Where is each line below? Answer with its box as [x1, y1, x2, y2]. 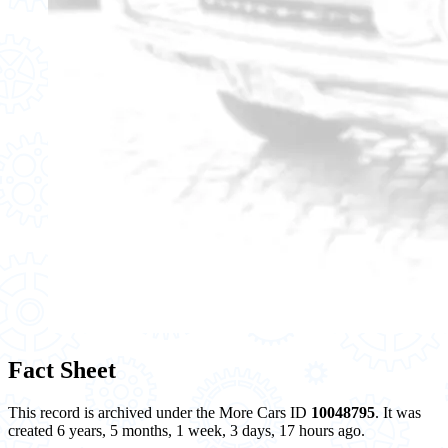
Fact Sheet [8, 356, 116, 383]
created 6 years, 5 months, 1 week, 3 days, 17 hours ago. [8, 421, 365, 439]
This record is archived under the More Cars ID [8, 403, 311, 421]
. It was [375, 403, 421, 421]
